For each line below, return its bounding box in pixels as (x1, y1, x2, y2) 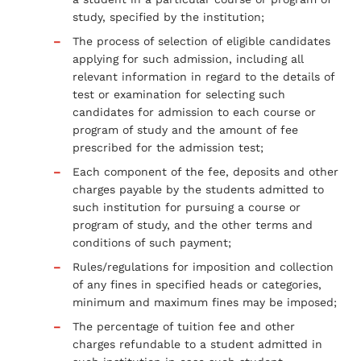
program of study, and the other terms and (73, 218, 313, 231)
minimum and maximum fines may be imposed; (73, 295, 337, 309)
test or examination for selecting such (73, 87, 285, 101)
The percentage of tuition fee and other (73, 319, 295, 333)
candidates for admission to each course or (73, 105, 316, 118)
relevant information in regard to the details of (73, 69, 334, 83)
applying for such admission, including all (73, 52, 304, 65)
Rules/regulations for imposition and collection (73, 259, 334, 273)
